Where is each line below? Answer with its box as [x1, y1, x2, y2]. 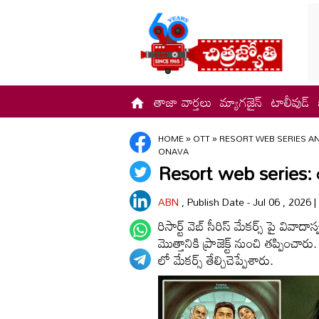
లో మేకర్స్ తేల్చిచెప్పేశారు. [158, 247, 273, 273]
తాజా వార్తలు [154, 88, 211, 115]
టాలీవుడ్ [271, 88, 310, 115]
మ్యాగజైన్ [220, 88, 263, 115]
